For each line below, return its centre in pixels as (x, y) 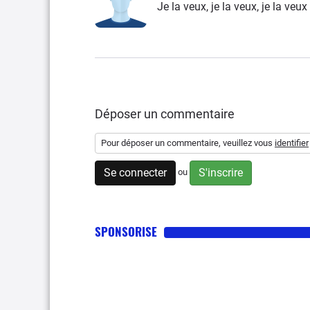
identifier (292, 143)
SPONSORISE (126, 231)
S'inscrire (221, 173)
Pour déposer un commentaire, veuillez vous (188, 143)
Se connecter (135, 173)
